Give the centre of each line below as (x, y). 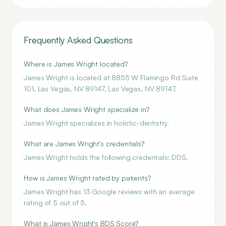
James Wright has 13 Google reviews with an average (109, 191)
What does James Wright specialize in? (87, 109)
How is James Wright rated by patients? (87, 178)
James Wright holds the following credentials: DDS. (106, 157)
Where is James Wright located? (76, 64)
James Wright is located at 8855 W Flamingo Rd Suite (111, 77)
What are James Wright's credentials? (84, 144)
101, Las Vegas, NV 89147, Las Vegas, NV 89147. (100, 89)
